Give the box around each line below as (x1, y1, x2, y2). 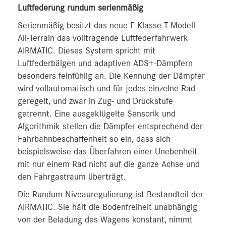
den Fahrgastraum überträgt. (18, 173, 126, 182)
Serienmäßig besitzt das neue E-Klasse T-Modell (18, 21, 195, 30)
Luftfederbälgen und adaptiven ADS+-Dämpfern (18, 59, 193, 68)
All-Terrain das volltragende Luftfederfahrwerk (18, 34, 188, 43)
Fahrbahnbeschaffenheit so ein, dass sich (18, 135, 171, 144)
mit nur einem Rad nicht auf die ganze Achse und (18, 160, 200, 169)
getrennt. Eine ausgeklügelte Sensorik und (18, 109, 176, 119)
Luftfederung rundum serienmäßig (18, 4, 143, 13)
